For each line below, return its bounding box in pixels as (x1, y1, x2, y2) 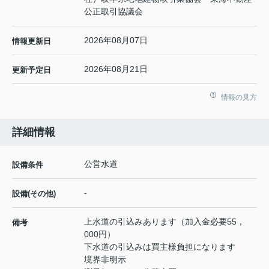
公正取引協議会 (84, 7, 143, 17)
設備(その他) (12, 189, 56, 199)
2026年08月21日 (84, 64, 148, 74)
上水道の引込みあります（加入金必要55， (84, 217, 245, 227)
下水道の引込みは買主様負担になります (84, 242, 235, 252)
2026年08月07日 (84, 35, 148, 46)
